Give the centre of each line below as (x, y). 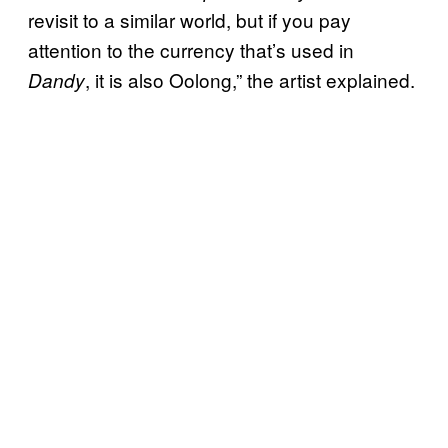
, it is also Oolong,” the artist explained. (250, 79)
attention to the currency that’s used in (191, 49)
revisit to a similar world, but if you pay (189, 19)
